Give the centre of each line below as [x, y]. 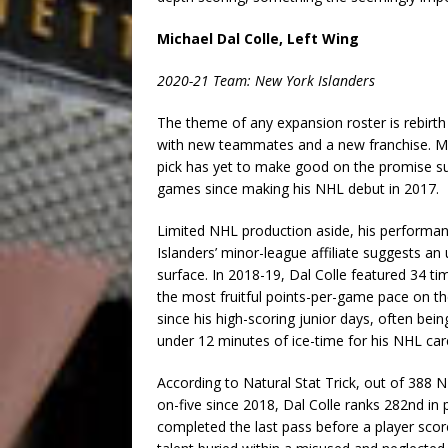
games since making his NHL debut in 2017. [298, 189]
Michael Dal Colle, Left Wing [258, 39]
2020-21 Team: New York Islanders [266, 81]
